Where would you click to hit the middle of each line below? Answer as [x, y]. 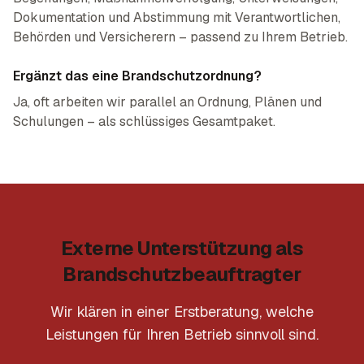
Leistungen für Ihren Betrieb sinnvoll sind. [182, 334]
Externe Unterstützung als [182, 248]
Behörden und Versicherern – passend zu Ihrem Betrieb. [180, 37]
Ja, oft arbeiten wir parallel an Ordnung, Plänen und [167, 102]
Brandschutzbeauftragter [182, 274]
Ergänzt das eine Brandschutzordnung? [137, 76]
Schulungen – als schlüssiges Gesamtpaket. [144, 121]
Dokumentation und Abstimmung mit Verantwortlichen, [177, 17]
